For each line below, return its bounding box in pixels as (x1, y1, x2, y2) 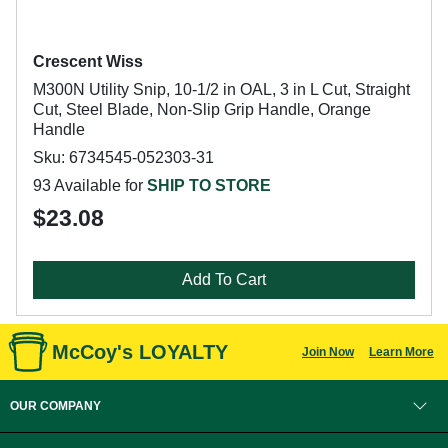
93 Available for (33, 177, 147, 194)
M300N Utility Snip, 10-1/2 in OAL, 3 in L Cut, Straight (33, 81, 410, 98)
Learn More (368, 345, 434, 359)
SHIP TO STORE (147, 177, 271, 194)
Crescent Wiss (33, 53, 143, 70)
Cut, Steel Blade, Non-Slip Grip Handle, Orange (33, 101, 371, 118)
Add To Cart (182, 271, 266, 288)
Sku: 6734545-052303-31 (33, 149, 214, 166)
